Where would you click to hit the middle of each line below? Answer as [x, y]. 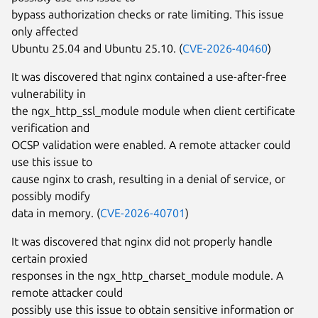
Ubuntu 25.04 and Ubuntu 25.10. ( [97, 48]
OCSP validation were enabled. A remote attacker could [151, 144]
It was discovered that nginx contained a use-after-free [149, 76]
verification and [50, 127]
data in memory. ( [56, 213]
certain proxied [49, 258]
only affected [45, 31]
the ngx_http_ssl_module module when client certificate [153, 110]
